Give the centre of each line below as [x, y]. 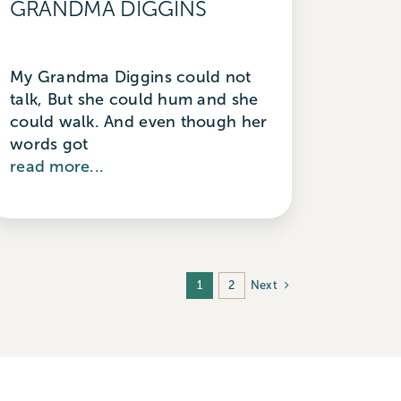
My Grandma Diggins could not [130, 77]
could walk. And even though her [138, 121]
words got [49, 144]
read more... [57, 166]
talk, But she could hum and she [134, 99]
